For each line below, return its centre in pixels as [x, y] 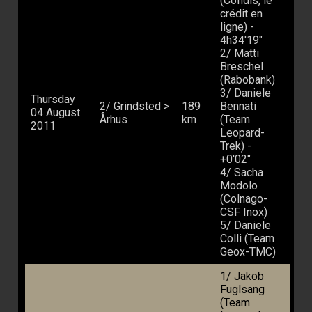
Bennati [238, 107]
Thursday [53, 100]
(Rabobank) [248, 80]
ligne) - [237, 27]
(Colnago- [244, 199]
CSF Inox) [244, 212]
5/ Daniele [245, 226]
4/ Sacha [242, 173]
